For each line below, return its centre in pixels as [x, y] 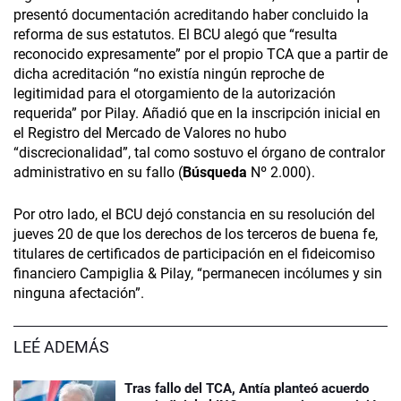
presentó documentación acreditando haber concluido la [191, 15]
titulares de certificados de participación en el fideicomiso [194, 254]
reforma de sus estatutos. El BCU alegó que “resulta [175, 35]
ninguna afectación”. [79, 294]
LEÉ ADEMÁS [61, 347]
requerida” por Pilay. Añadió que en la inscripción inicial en [197, 114]
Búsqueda [215, 173]
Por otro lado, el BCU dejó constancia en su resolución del [194, 215]
